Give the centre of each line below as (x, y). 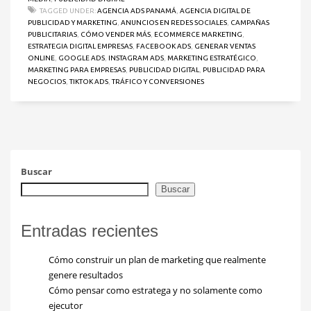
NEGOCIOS (47, 82)
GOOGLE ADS (82, 58)
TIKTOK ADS (89, 82)
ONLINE (41, 58)
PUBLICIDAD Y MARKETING (73, 23)
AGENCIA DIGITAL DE (215, 11)
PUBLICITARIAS (52, 35)
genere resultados (86, 275)
